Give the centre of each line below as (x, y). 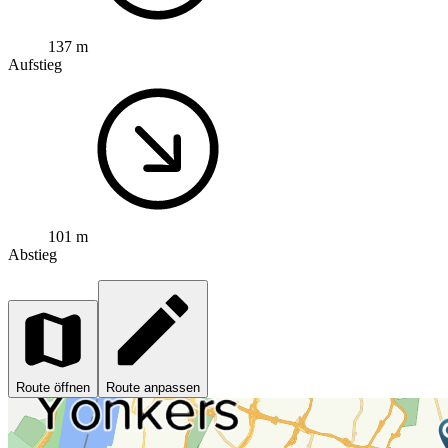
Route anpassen (153, 387)
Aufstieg (35, 64)
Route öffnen (53, 387)
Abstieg (32, 254)
